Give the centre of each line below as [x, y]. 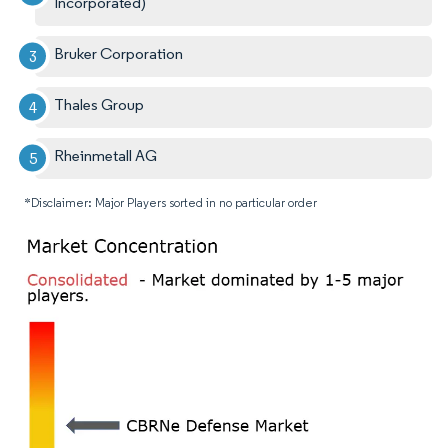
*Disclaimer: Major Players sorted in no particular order [170, 202]
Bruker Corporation [119, 53]
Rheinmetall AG [106, 155]
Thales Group [99, 104]
